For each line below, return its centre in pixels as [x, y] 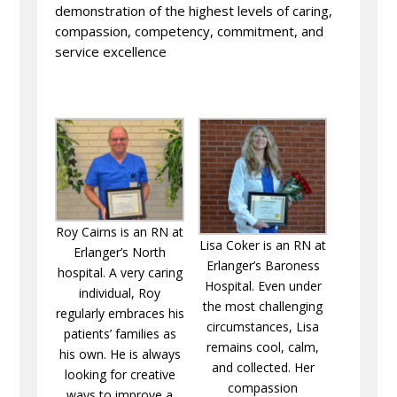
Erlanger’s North [120, 252]
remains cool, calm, [263, 346]
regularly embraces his [120, 313]
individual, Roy [120, 292]
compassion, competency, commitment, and [190, 31]
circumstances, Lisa [263, 326]
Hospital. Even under [263, 285]
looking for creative [120, 374]
